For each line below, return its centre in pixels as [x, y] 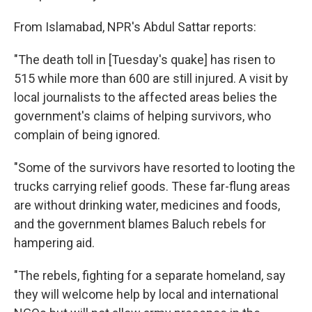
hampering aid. [54, 242]
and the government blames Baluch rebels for [140, 224]
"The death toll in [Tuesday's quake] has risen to [145, 59]
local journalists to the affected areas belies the [146, 97]
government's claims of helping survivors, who [142, 116]
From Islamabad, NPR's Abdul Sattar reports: [135, 26]
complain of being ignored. [87, 134]
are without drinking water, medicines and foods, [147, 205]
